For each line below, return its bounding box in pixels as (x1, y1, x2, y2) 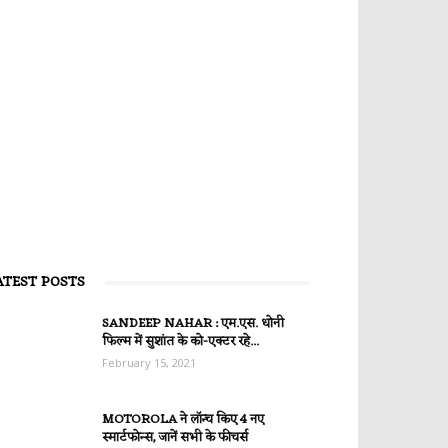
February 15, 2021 (102, 355, 196, 370)
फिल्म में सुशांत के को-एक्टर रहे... (102, 330, 259, 353)
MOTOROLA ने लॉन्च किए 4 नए (102, 408, 264, 431)
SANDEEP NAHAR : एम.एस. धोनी (102, 312, 284, 335)
